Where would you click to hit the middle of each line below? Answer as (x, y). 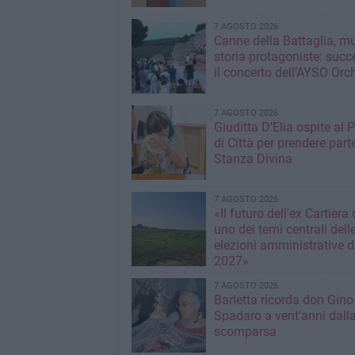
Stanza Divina (253, 159)
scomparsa (245, 332)
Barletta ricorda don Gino (283, 300)
